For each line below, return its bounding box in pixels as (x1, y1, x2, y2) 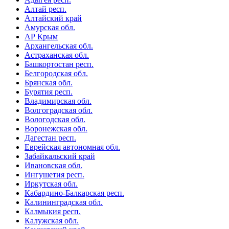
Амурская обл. (25, 23, 75, 32)
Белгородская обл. (25, 69, 88, 78)
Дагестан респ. (25, 133, 76, 143)
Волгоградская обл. (25, 106, 93, 115)
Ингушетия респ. (25, 170, 84, 179)
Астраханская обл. (25, 51, 89, 60)
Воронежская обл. (25, 124, 87, 133)
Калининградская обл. (25, 198, 103, 207)
